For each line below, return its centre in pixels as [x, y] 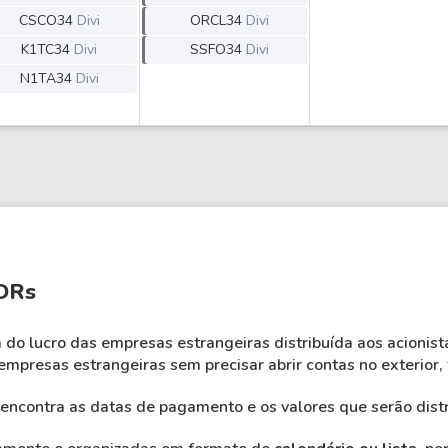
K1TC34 [45, 49]
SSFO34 [215, 49]
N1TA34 [45, 78]
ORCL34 [215, 20]
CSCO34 [45, 20]
